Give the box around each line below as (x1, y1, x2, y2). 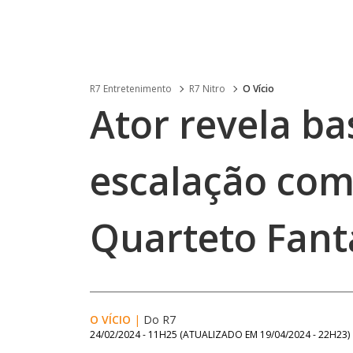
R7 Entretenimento (90, 82, 172, 95)
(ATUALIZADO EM (180, 328, 260, 341)
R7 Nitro (189, 82, 225, 95)
